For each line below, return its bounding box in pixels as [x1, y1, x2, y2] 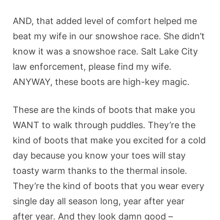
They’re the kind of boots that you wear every [13, 180, 205, 191]
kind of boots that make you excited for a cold [13, 135, 206, 145]
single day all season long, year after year [13, 195, 185, 206]
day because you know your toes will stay [13, 150, 186, 161]
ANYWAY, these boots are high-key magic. [13, 76, 190, 87]
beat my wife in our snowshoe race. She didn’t [13, 30, 205, 41]
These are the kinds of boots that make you [13, 104, 195, 115]
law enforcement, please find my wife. [13, 61, 172, 72]
